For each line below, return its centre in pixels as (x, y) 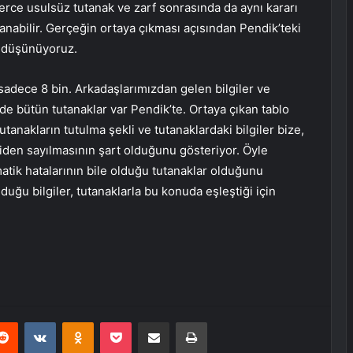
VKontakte (80, 322)
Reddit (33, 322)
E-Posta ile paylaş (184, 322)
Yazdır (221, 322)
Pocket (148, 322)
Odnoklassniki (127, 322)
